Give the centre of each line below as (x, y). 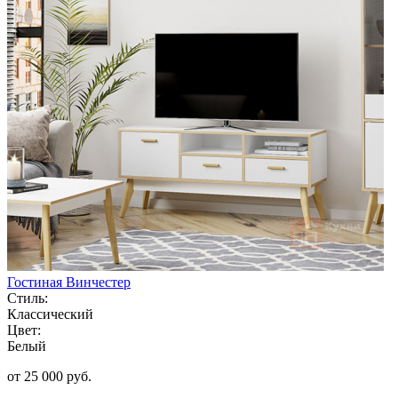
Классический (50, 314)
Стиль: (28, 298)
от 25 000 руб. (49, 376)
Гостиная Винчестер (69, 282)
